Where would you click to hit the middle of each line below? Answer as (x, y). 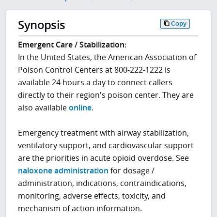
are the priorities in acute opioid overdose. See (104, 158)
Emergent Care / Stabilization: (72, 45)
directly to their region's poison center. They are (106, 95)
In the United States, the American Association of (107, 57)
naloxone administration (63, 171)
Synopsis (42, 25)
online (80, 108)
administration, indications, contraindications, (102, 183)
